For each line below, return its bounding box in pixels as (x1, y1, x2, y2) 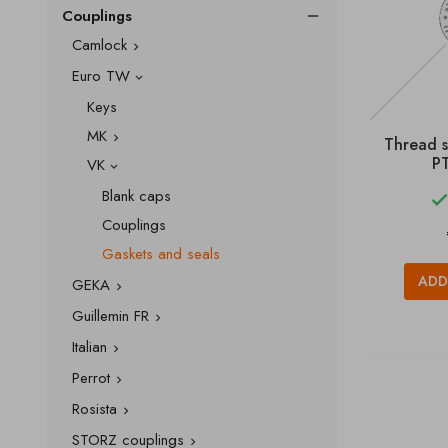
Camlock (72, 34, 127, 56)
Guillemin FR (72, 305, 149, 327)
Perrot (72, 367, 110, 389)
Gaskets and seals (102, 243, 220, 265)
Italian (72, 336, 107, 358)
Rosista (72, 398, 117, 420)
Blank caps (102, 185, 171, 207)
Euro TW (72, 65, 130, 87)
